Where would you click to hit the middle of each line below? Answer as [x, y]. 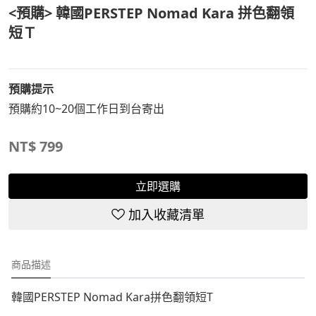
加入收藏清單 [166, 215]
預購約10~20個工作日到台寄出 [87, 109]
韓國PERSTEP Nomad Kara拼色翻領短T [112, 297]
